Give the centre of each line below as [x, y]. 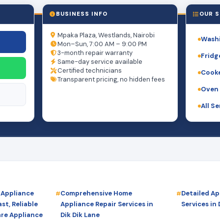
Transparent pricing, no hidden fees [111, 79]
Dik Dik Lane [80, 215]
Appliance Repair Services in [107, 204]
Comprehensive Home [96, 193]
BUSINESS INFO [82, 14]
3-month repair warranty [95, 53]
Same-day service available [100, 61]
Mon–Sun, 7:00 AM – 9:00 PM [102, 44]
